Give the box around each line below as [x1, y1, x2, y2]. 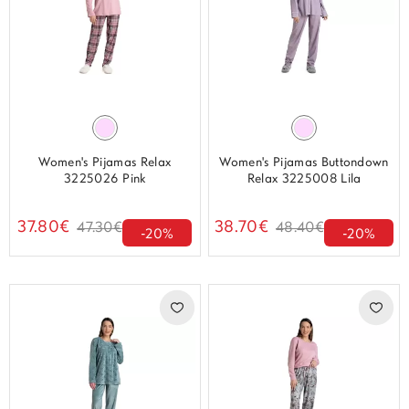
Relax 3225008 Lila [246, 173, 362, 187]
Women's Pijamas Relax [38, 156, 172, 171]
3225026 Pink [63, 173, 146, 187]
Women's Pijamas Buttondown [219, 156, 389, 171]
